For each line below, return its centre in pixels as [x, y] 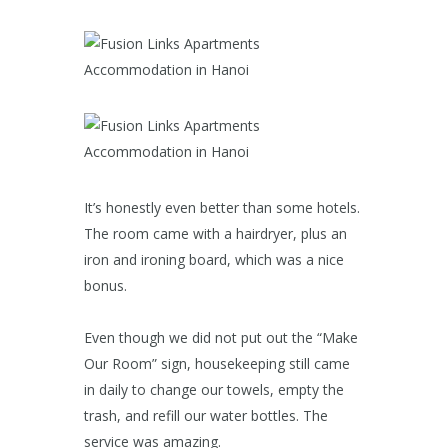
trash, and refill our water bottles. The [206, 416]
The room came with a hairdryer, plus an [215, 234]
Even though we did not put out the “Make [221, 338]
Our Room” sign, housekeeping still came [217, 364]
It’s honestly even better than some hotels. [222, 208]
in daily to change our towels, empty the [214, 390]
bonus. [105, 286]
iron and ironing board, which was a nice [214, 260]
